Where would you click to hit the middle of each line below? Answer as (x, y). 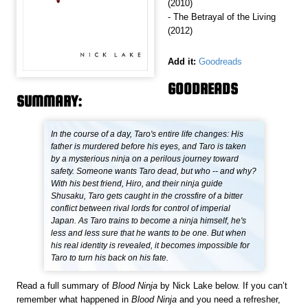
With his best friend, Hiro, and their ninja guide (137, 184)
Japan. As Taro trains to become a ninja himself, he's (149, 221)
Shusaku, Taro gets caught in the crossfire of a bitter (147, 196)
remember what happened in (74, 300)
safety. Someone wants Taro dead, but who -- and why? (154, 172)
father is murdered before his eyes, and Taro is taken (149, 147)
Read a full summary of (65, 286)
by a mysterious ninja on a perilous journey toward (145, 159)
